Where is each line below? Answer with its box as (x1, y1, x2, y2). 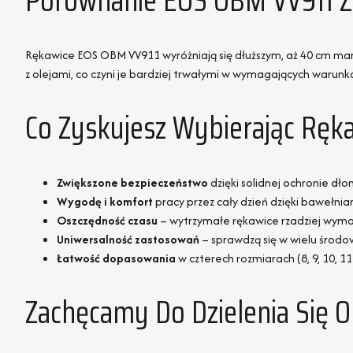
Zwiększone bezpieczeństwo (57, 174, 208, 191)
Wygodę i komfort (57, 193, 153, 210)
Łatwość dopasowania (57, 250, 176, 267)
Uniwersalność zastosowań (57, 231, 199, 248)
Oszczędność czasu (57, 212, 158, 229)
